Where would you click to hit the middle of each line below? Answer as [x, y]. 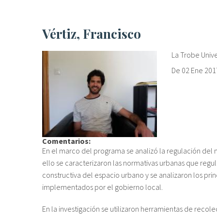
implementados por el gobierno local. [102, 187]
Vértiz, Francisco [95, 33]
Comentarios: [67, 141]
